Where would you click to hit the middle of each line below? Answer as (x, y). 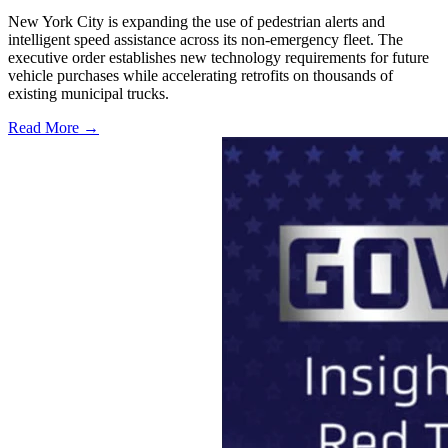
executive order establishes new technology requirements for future (218, 57)
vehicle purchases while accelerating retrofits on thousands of (200, 75)
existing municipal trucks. (88, 93)
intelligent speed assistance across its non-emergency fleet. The (205, 39)
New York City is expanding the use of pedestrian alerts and (196, 21)
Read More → (53, 127)
